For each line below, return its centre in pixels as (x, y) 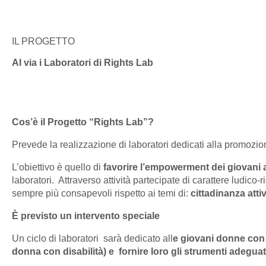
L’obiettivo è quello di (58, 167)
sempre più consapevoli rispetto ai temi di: (101, 194)
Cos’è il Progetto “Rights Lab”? (83, 122)
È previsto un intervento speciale (86, 216)
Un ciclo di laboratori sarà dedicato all (92, 239)
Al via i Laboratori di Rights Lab (83, 63)
